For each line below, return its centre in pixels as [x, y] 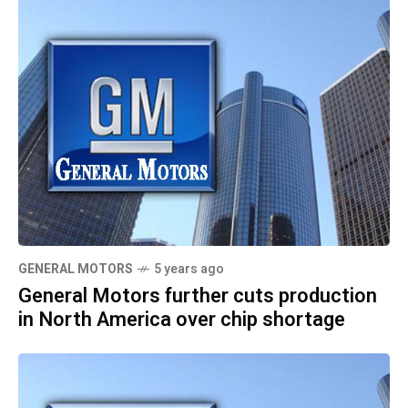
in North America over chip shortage [182, 319]
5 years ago [189, 269]
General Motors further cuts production [198, 296]
